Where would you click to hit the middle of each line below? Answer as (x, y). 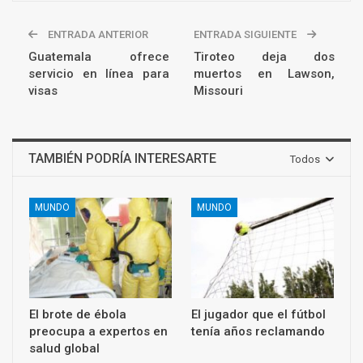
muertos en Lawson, (264, 74)
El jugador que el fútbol (258, 314)
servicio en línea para (99, 74)
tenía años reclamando (258, 331)
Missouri (218, 91)
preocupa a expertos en (98, 331)
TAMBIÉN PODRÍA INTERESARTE (122, 159)
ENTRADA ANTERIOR (97, 35)
